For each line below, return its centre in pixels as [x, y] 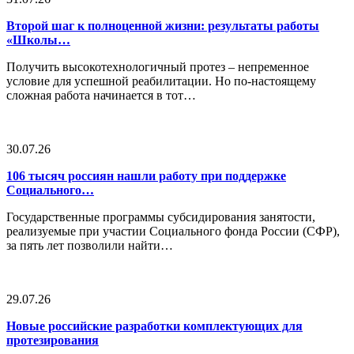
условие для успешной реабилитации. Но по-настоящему [161, 81]
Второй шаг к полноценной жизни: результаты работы [163, 26]
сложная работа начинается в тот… [101, 96]
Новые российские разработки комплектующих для [154, 326]
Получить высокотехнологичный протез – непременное [158, 67]
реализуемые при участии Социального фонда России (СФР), [173, 232]
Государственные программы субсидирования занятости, [161, 217]
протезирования [53, 341]
